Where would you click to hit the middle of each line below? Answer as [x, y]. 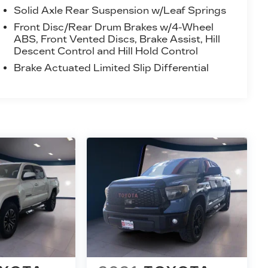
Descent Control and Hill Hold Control [106, 51]
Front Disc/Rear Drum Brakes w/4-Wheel [113, 27]
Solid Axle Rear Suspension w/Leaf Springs [120, 10]
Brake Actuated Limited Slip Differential [111, 68]
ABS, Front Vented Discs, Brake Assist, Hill [117, 39]
